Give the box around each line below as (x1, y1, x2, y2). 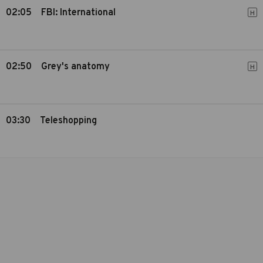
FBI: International (41, 7, 116, 19)
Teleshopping (40, 115, 97, 127)
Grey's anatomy (41, 61, 110, 73)
